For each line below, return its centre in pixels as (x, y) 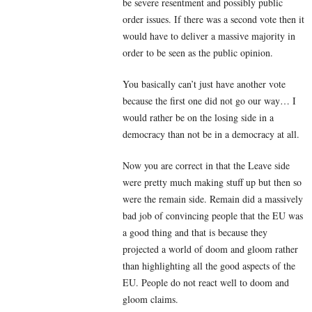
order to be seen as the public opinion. (198, 53)
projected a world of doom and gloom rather (210, 249)
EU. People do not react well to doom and (206, 283)
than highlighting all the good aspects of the (209, 266)
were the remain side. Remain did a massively (213, 199)
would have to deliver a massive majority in (209, 36)
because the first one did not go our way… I (209, 101)
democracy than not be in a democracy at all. (211, 134)
